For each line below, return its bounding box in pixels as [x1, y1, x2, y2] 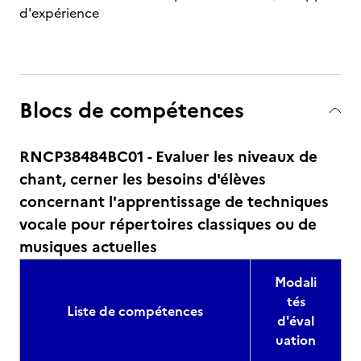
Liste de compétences [67, 301, 203, 321]
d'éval [277, 311, 314, 330]
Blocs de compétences [19, 94, 244, 126]
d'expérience [19, 3, 99, 23]
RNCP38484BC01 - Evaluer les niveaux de [19, 145, 317, 168]
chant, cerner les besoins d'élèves [19, 168, 266, 191]
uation [276, 330, 316, 350]
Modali [275, 272, 317, 292]
